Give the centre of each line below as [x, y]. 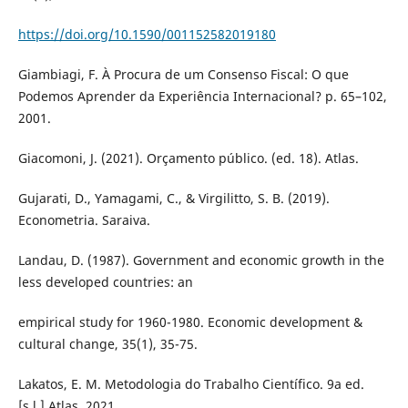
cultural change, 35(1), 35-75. [107, 343]
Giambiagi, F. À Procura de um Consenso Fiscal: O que [183, 74]
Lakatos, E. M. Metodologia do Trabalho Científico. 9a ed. [191, 383]
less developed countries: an [105, 281]
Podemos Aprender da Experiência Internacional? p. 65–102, [202, 96]
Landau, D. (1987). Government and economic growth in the [201, 260]
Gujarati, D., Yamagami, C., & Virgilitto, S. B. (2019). [173, 198]
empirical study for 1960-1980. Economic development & [190, 321]
